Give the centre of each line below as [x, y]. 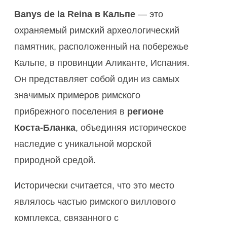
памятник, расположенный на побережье [101, 47]
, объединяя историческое [131, 128]
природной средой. [55, 160]
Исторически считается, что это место [94, 186]
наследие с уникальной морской [83, 144]
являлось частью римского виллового [95, 202]
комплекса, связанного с [66, 218]
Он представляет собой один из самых [97, 79]
